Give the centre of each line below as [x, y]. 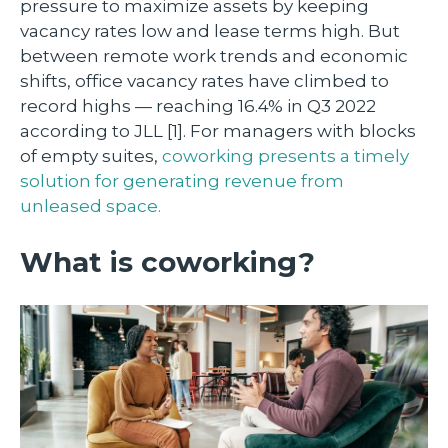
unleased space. [90, 205]
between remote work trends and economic [214, 55]
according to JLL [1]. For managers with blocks [218, 130]
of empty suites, [91, 155]
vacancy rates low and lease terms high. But [210, 30]
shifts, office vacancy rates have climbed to [204, 80]
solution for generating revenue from [182, 180]
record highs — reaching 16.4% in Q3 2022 [198, 105]
